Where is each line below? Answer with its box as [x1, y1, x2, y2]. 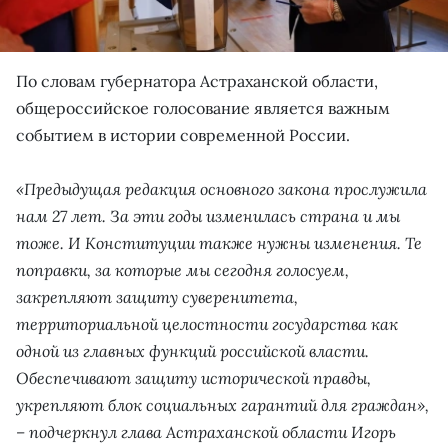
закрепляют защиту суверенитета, [16, 286, 298, 307]
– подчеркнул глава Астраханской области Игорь [16, 421, 396, 442]
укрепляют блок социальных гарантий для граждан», [16, 394, 429, 415]
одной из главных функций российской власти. [16, 340, 369, 361]
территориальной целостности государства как [16, 313, 398, 334]
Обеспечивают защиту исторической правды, [16, 367, 371, 388]
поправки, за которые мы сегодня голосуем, [16, 259, 349, 280]
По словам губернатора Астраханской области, [16, 70, 378, 91]
